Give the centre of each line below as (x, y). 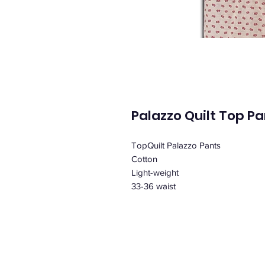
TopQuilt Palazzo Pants (176, 145)
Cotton (144, 159)
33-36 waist (153, 186)
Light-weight (155, 172)
